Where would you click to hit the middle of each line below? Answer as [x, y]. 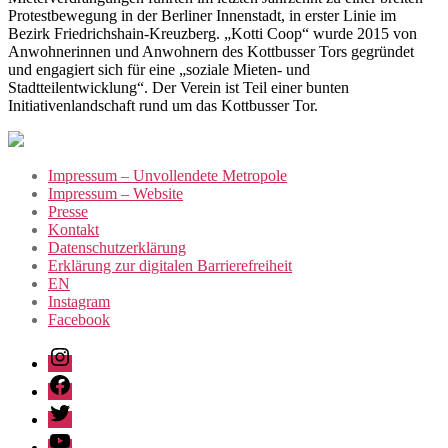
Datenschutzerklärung [117, 247]
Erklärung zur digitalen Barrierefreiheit [170, 265]
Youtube [73, 436]
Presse [68, 211]
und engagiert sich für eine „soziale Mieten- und [159, 69]
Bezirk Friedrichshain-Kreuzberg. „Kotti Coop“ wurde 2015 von [212, 33]
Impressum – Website [115, 193]
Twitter [69, 408]
